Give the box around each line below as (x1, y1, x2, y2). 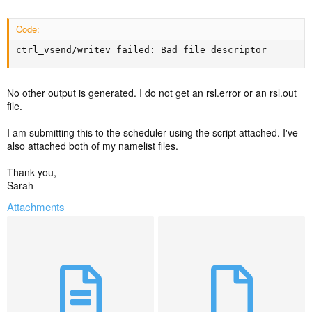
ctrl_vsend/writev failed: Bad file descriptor (16, 45, 267, 55)
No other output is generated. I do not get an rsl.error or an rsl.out (7, 86, 297, 100)
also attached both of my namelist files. (7, 139, 178, 153)
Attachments (7, 199, 65, 214)
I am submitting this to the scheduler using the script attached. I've (7, 125, 298, 139)
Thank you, (7, 165, 56, 179)
